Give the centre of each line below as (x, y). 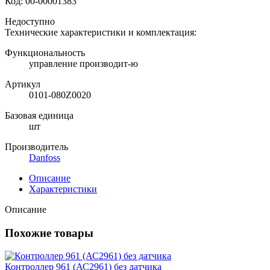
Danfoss (45, 157)
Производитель (36, 146)
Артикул (23, 84)
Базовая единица (39, 115)
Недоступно (30, 21)
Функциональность (45, 52)
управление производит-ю (83, 63)
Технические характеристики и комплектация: (101, 32)
